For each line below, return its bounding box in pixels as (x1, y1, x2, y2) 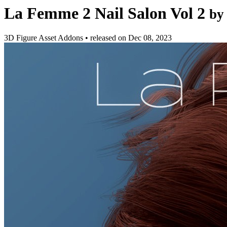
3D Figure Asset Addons (4, 33, 85, 43)
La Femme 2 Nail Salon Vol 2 (4, 4, 205, 22)
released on (90, 33, 128, 43)
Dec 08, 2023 (128, 33, 172, 43)
